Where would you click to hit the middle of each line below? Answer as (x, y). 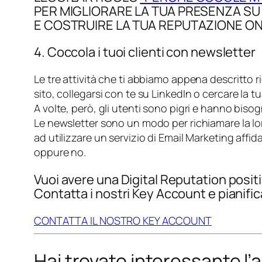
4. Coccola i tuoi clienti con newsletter (145, 52)
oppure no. (60, 152)
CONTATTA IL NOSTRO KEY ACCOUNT (123, 221)
